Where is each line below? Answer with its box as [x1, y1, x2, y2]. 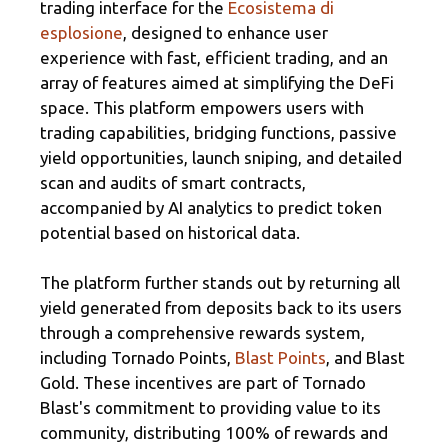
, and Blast [326, 348, 405, 368]
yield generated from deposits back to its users [40, 298, 402, 318]
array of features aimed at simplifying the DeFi [40, 72, 394, 92]
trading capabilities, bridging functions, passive [40, 122, 397, 142]
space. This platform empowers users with [40, 97, 364, 117]
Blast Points [235, 348, 326, 368]
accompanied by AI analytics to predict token [40, 197, 382, 217]
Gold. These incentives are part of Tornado [40, 373, 366, 393]
